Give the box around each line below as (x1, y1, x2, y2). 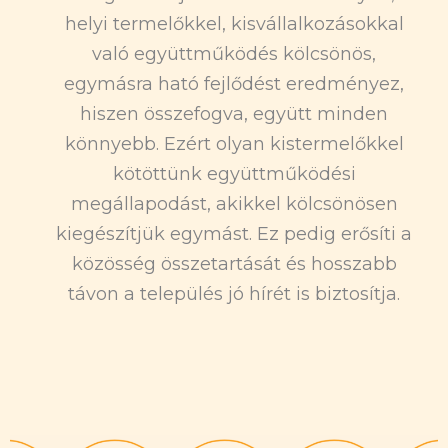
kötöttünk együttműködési (112, 163, 356, 186)
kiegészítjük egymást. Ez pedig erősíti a (56, 223, 412, 246)
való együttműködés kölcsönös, (92, 43, 376, 66)
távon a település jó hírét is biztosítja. (68, 283, 400, 306)
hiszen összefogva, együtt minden (80, 103, 388, 126)
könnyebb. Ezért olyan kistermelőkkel (64, 133, 404, 156)
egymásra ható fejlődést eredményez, (64, 73, 404, 96)
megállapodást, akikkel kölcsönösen (70, 193, 398, 216)
